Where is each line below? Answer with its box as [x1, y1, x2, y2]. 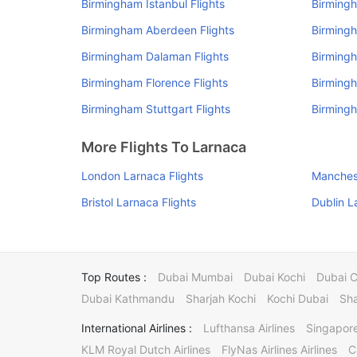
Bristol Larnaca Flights [81, 195, 196, 209]
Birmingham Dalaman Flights [81, 49, 229, 63]
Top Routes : [81, 270, 147, 284]
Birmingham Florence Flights [81, 76, 228, 89]
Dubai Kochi [244, 270, 305, 284]
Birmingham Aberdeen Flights [81, 23, 234, 37]
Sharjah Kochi [186, 292, 256, 305]
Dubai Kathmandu [81, 292, 175, 305]
